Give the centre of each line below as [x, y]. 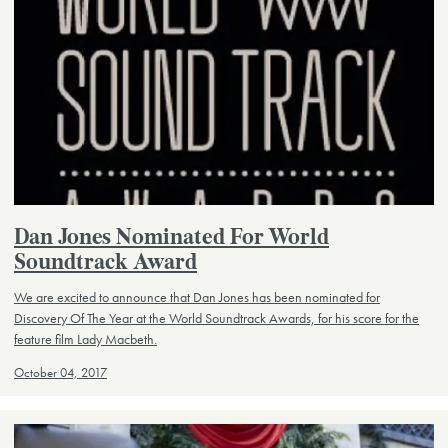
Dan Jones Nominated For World [171, 239]
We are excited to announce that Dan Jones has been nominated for [197, 296]
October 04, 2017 [60, 372]
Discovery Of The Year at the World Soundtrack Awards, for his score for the [216, 317]
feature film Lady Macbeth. [85, 338]
